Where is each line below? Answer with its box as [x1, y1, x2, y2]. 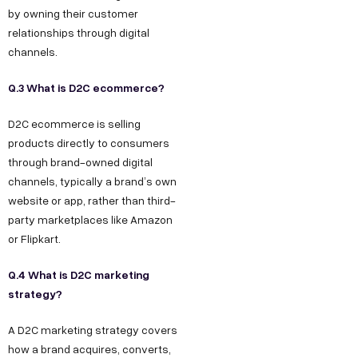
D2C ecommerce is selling [8, 116, 141, 132]
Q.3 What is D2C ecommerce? [8, 79, 165, 97]
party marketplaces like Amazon [8, 212, 173, 228]
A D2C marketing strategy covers [8, 322, 177, 338]
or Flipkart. [8, 231, 61, 247]
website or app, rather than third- [8, 193, 176, 209]
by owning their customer [8, 6, 138, 22]
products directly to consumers [8, 135, 169, 151]
